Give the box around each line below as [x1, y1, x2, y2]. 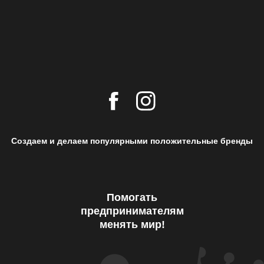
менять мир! [99, 218, 165, 230]
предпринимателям [80, 204, 184, 217]
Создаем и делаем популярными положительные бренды [11, 136, 253, 146]
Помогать [107, 191, 157, 203]
